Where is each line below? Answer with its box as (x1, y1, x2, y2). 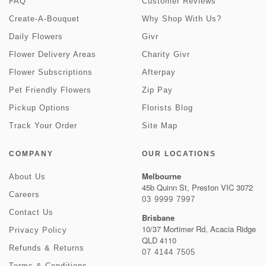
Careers (9, 190, 40, 199)
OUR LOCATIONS (142, 150, 216, 158)
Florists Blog (142, 103, 193, 112)
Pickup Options (9, 103, 70, 112)
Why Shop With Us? (142, 14, 221, 23)
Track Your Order (9, 121, 77, 130)
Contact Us (9, 208, 53, 217)
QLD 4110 (142, 235, 176, 246)
